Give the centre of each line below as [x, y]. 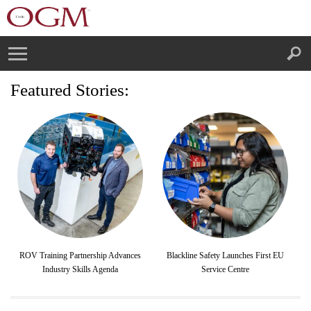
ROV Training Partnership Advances [80, 255]
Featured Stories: [70, 90]
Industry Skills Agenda [80, 269]
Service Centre [225, 269]
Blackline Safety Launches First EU [225, 255]
